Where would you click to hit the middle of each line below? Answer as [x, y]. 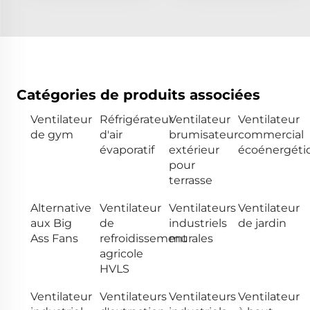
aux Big [51, 223]
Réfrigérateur [136, 119]
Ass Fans [54, 238]
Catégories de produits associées [138, 94]
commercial [271, 134]
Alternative [61, 208]
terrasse [191, 180]
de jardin [262, 223]
